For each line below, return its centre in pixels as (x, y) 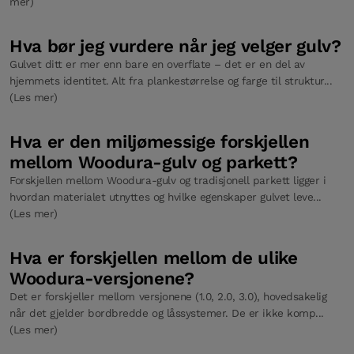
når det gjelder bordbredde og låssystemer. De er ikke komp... (167, 313)
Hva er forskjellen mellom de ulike (154, 257)
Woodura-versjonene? (102, 278)
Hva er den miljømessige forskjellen (160, 141)
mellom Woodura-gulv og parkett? (154, 162)
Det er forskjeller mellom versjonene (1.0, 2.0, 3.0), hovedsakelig (168, 296)
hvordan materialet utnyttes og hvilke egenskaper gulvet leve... (166, 196)
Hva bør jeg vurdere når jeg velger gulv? (175, 45)
